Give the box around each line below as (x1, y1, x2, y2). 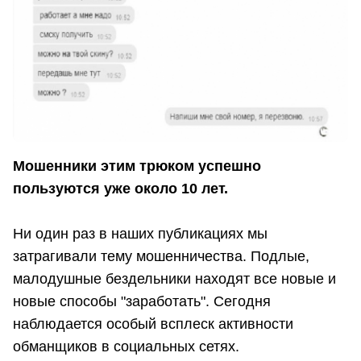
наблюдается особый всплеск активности (13, 316, 293, 333)
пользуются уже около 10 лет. (13, 180, 228, 197)
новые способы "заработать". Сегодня (13, 293, 275, 310)
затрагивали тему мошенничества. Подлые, (13, 248, 309, 265)
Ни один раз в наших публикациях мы (13, 226, 268, 243)
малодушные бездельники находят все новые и (13, 271, 336, 288)
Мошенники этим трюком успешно (13, 158, 261, 175)
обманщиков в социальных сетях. (13, 338, 243, 355)
